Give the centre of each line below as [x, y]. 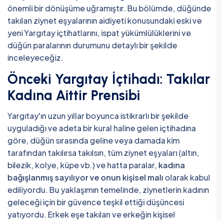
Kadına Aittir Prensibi [74, 95]
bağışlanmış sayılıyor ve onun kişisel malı [85, 177]
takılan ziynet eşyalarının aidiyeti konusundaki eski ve [105, 21]
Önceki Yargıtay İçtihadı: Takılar [109, 79]
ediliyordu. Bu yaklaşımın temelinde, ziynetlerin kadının [108, 189]
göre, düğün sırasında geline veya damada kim [93, 140]
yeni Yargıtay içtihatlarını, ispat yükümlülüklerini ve [99, 33]
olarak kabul [187, 177]
